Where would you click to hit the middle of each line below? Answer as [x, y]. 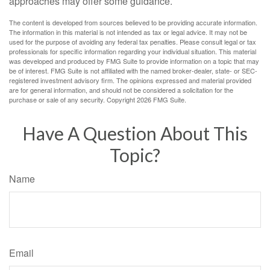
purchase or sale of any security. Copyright [73, 99]
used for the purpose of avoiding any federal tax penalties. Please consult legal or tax [133, 42]
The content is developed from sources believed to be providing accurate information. [133, 22]
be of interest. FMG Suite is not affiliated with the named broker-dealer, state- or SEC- [133, 71]
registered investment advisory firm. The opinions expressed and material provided [130, 80]
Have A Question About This [135, 133]
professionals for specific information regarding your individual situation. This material [133, 51]
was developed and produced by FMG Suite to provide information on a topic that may [134, 61]
